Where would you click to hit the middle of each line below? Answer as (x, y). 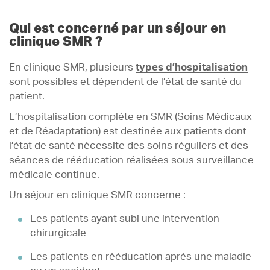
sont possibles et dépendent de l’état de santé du (125, 82)
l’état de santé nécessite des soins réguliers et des (129, 146)
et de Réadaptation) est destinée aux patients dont (128, 131)
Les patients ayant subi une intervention (124, 218)
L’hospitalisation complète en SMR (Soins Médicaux (130, 117)
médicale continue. (54, 174)
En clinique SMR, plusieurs (72, 67)
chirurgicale (58, 233)
